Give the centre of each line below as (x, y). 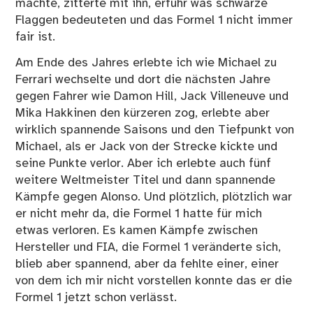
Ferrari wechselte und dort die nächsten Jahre (143, 79)
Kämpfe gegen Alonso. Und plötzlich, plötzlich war (154, 197)
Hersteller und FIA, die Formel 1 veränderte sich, (148, 247)
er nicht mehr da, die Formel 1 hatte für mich (139, 213)
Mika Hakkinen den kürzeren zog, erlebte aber (143, 113)
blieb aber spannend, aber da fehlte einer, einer (147, 264)
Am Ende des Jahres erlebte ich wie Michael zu (146, 63)
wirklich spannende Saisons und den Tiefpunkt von (155, 130)
